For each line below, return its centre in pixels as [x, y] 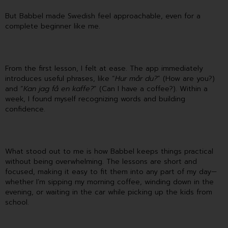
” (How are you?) [186, 79]
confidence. [25, 109]
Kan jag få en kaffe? [59, 89]
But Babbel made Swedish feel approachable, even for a [103, 16]
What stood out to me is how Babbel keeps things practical [109, 151]
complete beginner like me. [53, 26]
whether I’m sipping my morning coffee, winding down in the [109, 182]
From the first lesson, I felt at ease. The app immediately [104, 69]
